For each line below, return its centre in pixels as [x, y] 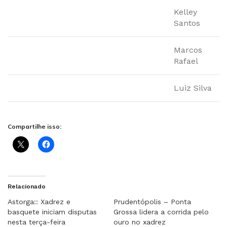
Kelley [185, 12]
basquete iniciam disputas [52, 212]
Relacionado [27, 186]
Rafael [186, 61]
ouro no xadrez [140, 222]
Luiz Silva [193, 88]
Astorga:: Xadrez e [39, 202]
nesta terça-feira [36, 222]
